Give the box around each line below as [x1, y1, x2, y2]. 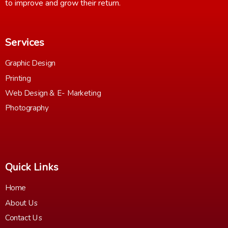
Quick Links [5, 160, 59, 175]
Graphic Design [5, 58, 55, 69]
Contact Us [5, 213, 43, 224]
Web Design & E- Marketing [5, 88, 101, 99]
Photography [5, 103, 49, 114]
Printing [5, 73, 31, 84]
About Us [5, 197, 38, 209]
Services [5, 36, 44, 50]
